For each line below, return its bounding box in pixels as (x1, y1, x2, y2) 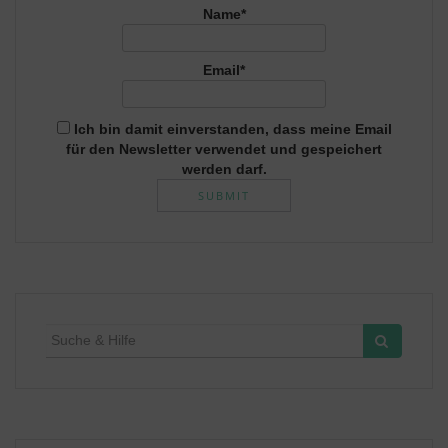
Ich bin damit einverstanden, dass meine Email (69, 120, 392, 137)
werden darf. (181, 160, 267, 177)
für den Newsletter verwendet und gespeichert (66, 140, 382, 157)
